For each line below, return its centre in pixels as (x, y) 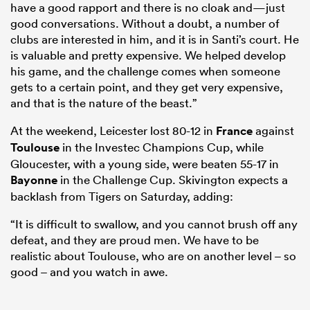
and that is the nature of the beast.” (104, 103)
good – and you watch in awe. (89, 272)
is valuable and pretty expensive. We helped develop (148, 55)
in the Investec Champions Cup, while (162, 147)
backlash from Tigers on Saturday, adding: (122, 197)
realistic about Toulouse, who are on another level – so (153, 256)
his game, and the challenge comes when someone (145, 71)
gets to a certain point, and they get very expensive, (147, 87)
